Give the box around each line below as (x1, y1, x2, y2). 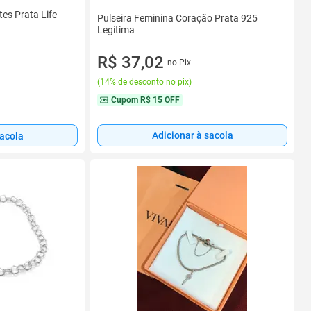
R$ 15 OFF (140, 94, 180, 105)
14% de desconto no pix (100, 77, 189, 87)
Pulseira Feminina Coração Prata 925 (97, 12, 258, 24)
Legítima (97, 24, 135, 35)
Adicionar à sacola (151, 130, 233, 142)
